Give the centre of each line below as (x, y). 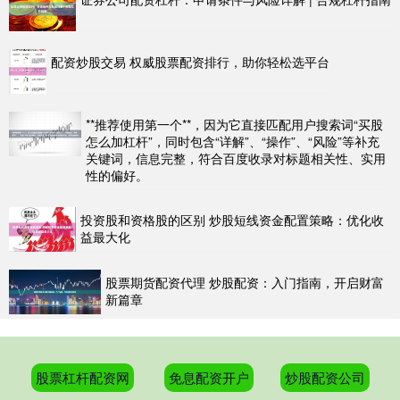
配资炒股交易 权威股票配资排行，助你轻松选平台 (191, 61)
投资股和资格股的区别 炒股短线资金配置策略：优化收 (232, 219)
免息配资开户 (208, 377)
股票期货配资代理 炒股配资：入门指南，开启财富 (245, 282)
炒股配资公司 (325, 377)
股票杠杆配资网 (82, 377)
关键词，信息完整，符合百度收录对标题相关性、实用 (235, 158)
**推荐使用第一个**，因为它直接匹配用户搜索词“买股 (234, 124)
